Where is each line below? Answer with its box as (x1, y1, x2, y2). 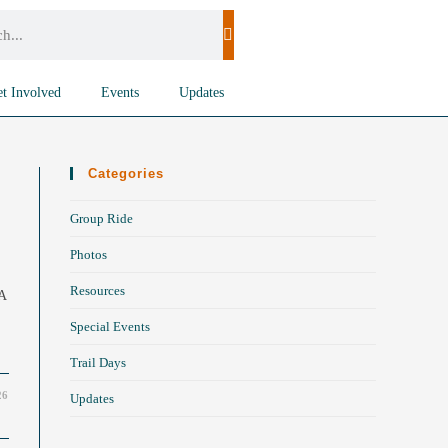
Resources (70, 283, 125, 298)
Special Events (70, 319, 150, 334)
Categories (88, 166, 164, 181)
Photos (70, 247, 107, 262)
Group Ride (70, 211, 133, 226)
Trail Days (70, 355, 126, 370)
